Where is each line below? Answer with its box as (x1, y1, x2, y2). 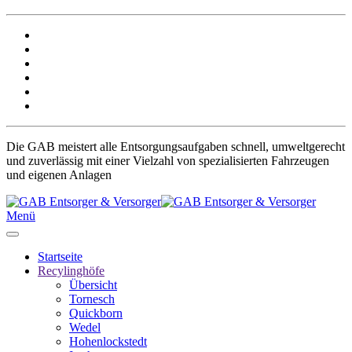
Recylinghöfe (38, 264, 104, 277)
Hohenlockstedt (69, 335, 147, 348)
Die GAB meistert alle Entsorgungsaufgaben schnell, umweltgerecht (6, 140, 345, 153)
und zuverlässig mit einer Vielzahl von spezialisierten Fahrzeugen (6, 154, 329, 167)
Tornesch (69, 292, 115, 306)
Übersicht (69, 278, 117, 291)
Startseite (38, 250, 82, 263)
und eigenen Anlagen (6, 168, 112, 181)
